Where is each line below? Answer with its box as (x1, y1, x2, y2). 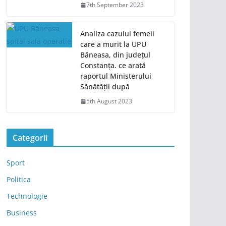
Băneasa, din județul (80, 50, 150, 60)
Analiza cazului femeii (80, 29, 154, 39)
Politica (7, 175, 31, 185)
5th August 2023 (86, 97, 132, 106)
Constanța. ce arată (80, 61, 146, 71)
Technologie (7, 191, 47, 201)
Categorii (13, 132, 48, 144)
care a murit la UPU (80, 39, 146, 49)
